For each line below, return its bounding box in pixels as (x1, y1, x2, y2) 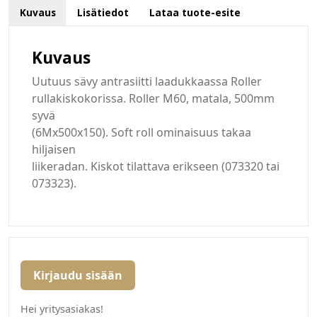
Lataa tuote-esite (149, 6, 241, 20)
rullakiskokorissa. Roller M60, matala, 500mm (32, 91, 275, 107)
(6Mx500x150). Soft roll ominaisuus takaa (32, 125, 251, 141)
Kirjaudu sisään (33, 267, 122, 284)
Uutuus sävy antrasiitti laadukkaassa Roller (32, 74, 262, 90)
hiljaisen (32, 142, 76, 158)
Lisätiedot (76, 6, 129, 20)
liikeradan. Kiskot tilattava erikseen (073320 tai (32, 158, 279, 175)
